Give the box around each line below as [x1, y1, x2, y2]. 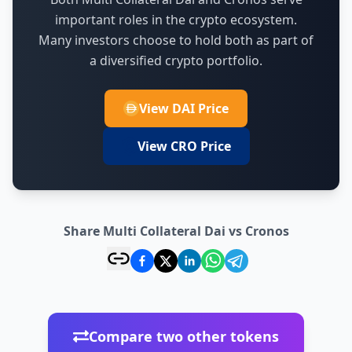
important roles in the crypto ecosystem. [55, 10, 297, 28]
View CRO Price [137, 137, 231, 155]
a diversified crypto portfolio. [90, 51, 262, 69]
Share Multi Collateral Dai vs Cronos [63, 222, 289, 240]
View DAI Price [139, 99, 229, 117]
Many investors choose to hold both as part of [38, 31, 313, 49]
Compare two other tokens [89, 326, 279, 346]
